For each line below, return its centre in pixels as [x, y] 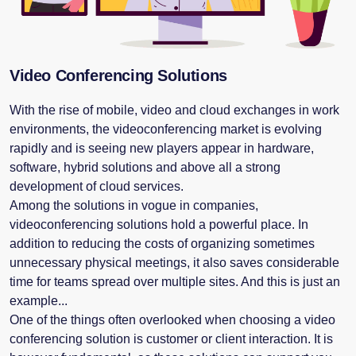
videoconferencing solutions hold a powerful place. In [159, 224]
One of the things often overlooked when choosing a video [172, 319]
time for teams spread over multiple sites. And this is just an [175, 281]
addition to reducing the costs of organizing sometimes [162, 243]
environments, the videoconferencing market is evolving [166, 129]
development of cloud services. [97, 186]
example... [39, 300]
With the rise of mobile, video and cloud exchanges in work [174, 110]
